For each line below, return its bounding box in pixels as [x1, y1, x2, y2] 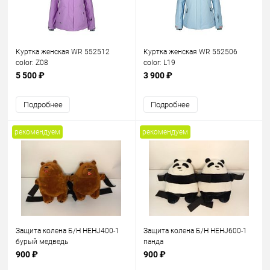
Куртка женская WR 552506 [143, 48, 237, 56]
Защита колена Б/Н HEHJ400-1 [16, 227, 119, 235]
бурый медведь [16, 237, 68, 246]
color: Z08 [16, 58, 48, 67]
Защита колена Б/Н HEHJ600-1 [143, 227, 247, 235]
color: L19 [143, 58, 175, 67]
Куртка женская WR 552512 [16, 48, 110, 56]
